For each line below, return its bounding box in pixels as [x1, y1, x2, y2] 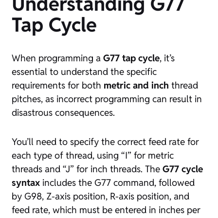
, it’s [160, 52, 175, 64]
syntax [12, 176, 40, 188]
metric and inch [104, 79, 169, 91]
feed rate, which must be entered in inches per [12, 203, 200, 216]
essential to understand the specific [12, 65, 157, 77]
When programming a [12, 52, 103, 64]
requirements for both [12, 79, 104, 91]
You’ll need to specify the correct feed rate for [12, 135, 199, 147]
